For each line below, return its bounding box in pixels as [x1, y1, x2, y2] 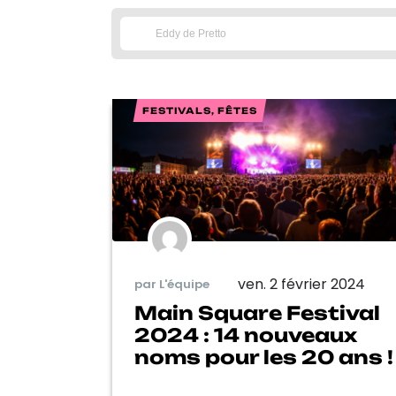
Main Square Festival [134, 301, 380, 324]
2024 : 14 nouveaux [134, 323, 357, 346]
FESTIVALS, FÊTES [142, 105, 258, 116]
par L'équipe [134, 276, 209, 293]
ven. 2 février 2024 [238, 273, 365, 294]
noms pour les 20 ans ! [134, 345, 393, 369]
